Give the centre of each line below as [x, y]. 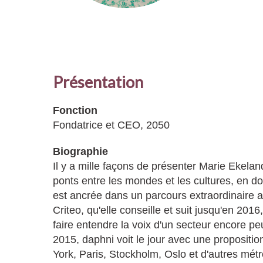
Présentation [98, 82]
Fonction [75, 110]
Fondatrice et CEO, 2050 [111, 125]
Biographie [80, 151]
